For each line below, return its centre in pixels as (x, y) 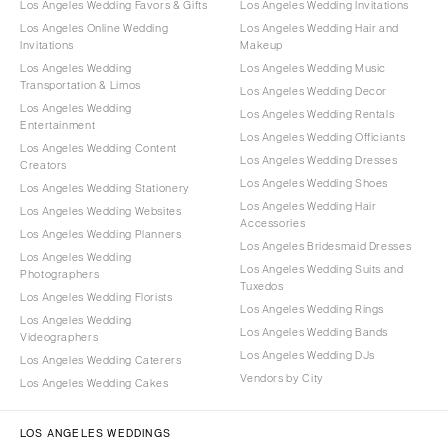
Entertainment (58, 125)
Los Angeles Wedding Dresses (319, 160)
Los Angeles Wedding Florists (96, 297)
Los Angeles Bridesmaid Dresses (326, 246)
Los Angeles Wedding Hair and (319, 28)
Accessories (273, 223)
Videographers (59, 337)
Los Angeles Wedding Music (313, 68)
